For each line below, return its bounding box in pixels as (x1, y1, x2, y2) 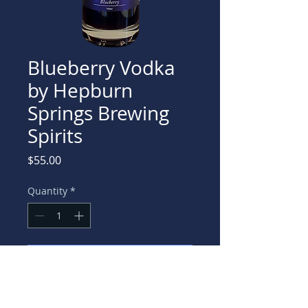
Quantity (27, 184, 67, 197)
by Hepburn (27, 78, 133, 103)
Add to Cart (80, 251, 140, 266)
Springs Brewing (27, 100, 169, 126)
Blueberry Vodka (27, 55, 175, 80)
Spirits (27, 123, 82, 148)
